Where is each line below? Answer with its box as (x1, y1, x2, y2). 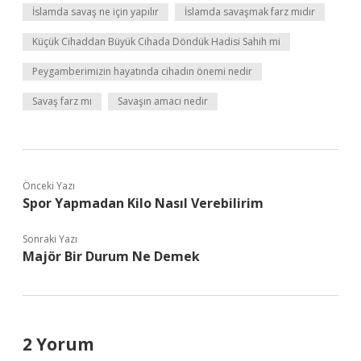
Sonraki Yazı (23, 232, 77, 246)
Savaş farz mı (32, 94, 92, 108)
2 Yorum (23, 333, 94, 355)
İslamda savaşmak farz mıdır (185, 5, 315, 19)
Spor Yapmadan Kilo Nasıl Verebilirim (23, 194, 263, 212)
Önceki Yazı (23, 179, 75, 193)
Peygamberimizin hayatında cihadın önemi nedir (32, 64, 252, 78)
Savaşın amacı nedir (118, 94, 208, 108)
